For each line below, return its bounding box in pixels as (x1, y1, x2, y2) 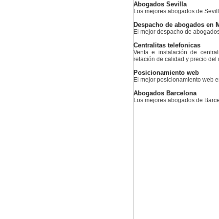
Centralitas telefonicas (133, 42, 200, 49)
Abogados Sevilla (133, 1, 187, 8)
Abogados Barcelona (133, 90, 197, 97)
